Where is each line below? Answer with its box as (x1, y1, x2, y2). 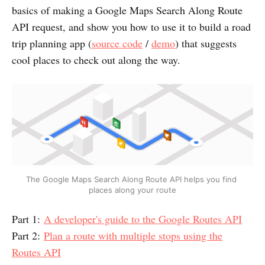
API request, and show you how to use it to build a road (12, 19, 251, 34)
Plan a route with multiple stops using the (44, 228, 222, 243)
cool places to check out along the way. (12, 52, 180, 67)
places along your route (89, 185, 176, 195)
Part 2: (12, 228, 44, 243)
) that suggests (175, 35, 237, 50)
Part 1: (12, 212, 44, 227)
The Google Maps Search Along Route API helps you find (26, 174, 237, 184)
